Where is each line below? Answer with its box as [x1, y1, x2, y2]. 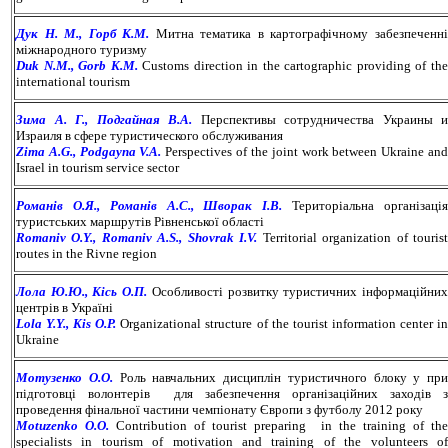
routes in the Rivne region [16, 245, 157, 261]
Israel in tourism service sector [16, 159, 179, 175]
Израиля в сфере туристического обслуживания [16, 127, 283, 143]
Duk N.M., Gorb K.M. [16, 57, 138, 73]
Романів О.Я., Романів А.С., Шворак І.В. [16, 197, 283, 213]
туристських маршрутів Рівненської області [16, 213, 264, 229]
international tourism [16, 73, 130, 89]
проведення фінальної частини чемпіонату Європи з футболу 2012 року [16, 401, 423, 417]
